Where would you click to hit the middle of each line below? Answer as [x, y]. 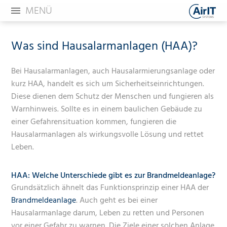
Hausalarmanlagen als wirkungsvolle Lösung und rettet [108, 135]
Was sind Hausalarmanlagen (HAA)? [105, 46]
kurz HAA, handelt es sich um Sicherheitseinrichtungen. [108, 84]
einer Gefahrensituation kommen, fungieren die [94, 122]
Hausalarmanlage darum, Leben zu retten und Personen [108, 214]
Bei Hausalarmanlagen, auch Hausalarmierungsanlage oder [113, 72]
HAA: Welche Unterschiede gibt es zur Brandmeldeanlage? [113, 176]
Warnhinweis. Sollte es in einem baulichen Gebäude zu [107, 110]
